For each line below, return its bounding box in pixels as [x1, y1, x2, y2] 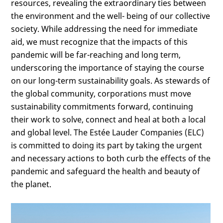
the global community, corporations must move [11, 88, 191, 99]
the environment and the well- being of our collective [11, 10, 210, 21]
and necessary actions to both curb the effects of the [11, 153, 211, 164]
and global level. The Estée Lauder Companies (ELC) [11, 127, 204, 138]
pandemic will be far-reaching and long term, [11, 49, 181, 60]
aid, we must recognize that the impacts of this [11, 36, 188, 47]
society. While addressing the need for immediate [11, 23, 198, 34]
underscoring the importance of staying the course [11, 62, 204, 73]
